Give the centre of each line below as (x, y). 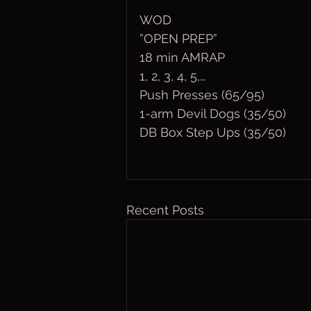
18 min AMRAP (182, 57)
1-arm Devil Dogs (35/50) (213, 114)
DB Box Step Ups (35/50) (213, 132)
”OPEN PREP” (178, 39)
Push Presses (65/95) (202, 95)
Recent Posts (165, 210)
